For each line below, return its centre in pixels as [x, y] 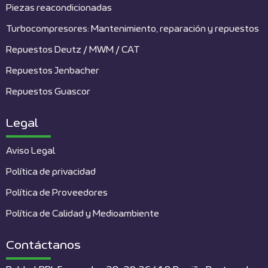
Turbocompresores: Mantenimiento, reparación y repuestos [133, 29]
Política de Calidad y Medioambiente [83, 214]
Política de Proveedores [57, 193]
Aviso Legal [31, 151]
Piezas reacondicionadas [59, 8]
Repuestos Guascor [48, 92]
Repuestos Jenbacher [53, 71]
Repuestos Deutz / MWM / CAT [73, 50]
